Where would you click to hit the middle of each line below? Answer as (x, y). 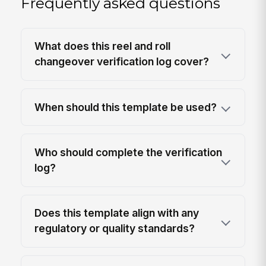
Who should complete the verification (129, 152)
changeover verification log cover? (122, 62)
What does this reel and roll (103, 46)
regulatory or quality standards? (115, 229)
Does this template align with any (117, 213)
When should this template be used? (126, 107)
